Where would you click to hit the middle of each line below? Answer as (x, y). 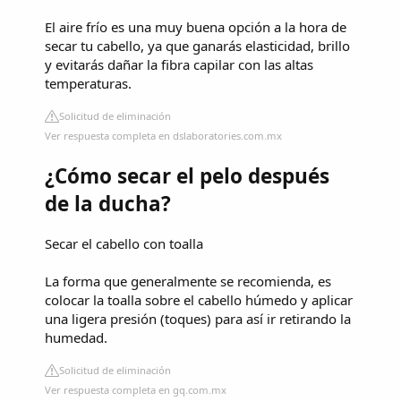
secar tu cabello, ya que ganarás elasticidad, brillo (197, 45)
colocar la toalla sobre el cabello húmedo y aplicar (199, 299)
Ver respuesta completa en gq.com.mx (136, 389)
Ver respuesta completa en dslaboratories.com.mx (163, 135)
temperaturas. (88, 83)
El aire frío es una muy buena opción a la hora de (196, 26)
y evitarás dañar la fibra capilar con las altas (179, 64)
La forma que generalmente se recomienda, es (188, 281)
